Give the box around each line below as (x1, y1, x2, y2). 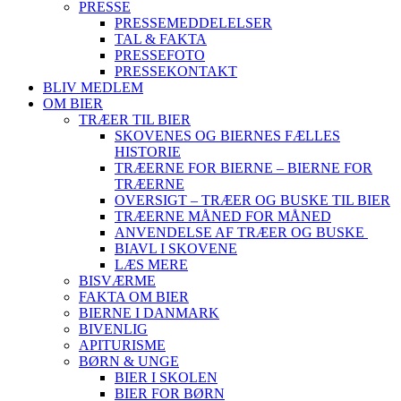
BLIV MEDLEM (43, 80, 143, 95)
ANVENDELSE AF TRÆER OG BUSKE (115, 225, 368, 240)
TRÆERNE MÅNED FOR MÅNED (115, 209, 331, 224)
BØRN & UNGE (79, 354, 179, 369)
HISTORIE (115, 144, 181, 159)
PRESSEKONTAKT (115, 64, 237, 79)
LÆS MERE (115, 257, 188, 272)
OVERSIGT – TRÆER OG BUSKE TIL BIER (115, 192, 390, 208)
